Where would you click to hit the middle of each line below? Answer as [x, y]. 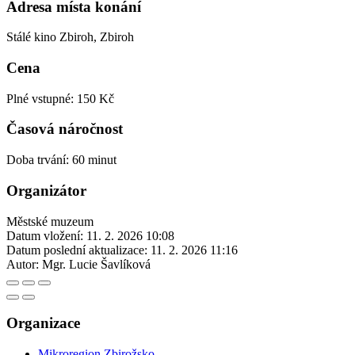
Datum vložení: [45, 235]
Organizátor [46, 190]
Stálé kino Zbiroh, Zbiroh [70, 37]
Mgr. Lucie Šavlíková [96, 264]
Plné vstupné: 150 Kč [60, 98]
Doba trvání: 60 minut [61, 160]
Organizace [43, 323]
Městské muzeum [50, 221]
